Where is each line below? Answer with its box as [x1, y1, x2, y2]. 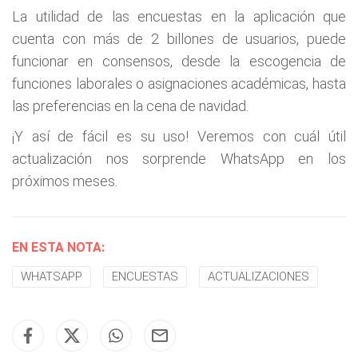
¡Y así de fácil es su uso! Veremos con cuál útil [12, 128, 346, 145]
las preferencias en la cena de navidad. [12, 97, 249, 114]
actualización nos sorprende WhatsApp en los [12, 150, 346, 167]
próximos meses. [12, 173, 117, 189]
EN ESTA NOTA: [12, 240, 105, 255]
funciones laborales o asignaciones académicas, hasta [12, 75, 346, 92]
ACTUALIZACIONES [208, 269, 309, 284]
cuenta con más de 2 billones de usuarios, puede [12, 30, 346, 47]
